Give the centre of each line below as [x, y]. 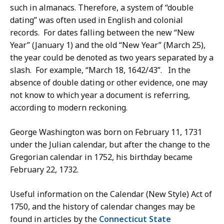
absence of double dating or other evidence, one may [109, 83]
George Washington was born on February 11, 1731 [106, 132]
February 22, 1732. [44, 170]
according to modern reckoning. [69, 108]
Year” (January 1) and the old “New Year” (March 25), [108, 45]
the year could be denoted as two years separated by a [112, 58]
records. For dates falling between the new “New [102, 33]
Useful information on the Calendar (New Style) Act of [111, 194]
